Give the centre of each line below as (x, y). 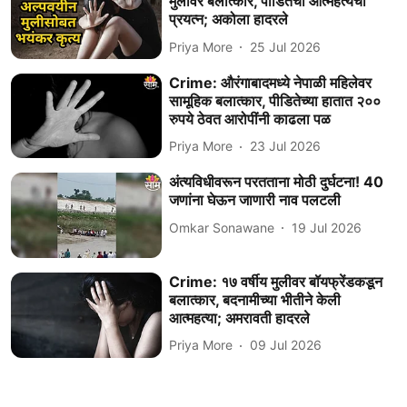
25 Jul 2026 (286, 46)
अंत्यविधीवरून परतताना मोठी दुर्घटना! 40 (277, 182)
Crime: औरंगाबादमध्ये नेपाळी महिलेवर (271, 82)
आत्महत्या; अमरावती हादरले (240, 318)
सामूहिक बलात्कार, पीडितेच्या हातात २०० (275, 100)
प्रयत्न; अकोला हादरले (229, 20)
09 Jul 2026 (286, 345)
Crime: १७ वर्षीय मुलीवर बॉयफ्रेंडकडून (276, 281)
